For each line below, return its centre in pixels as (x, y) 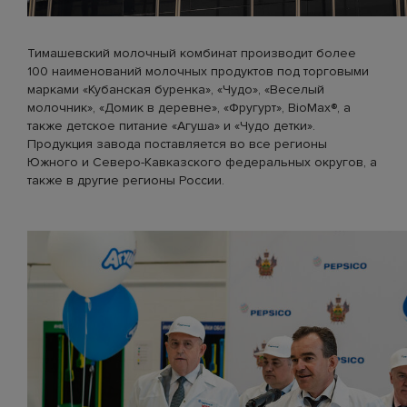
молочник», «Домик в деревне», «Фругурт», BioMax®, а (189, 108)
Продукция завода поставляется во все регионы (177, 144)
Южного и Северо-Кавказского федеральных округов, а (202, 162)
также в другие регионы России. (126, 180)
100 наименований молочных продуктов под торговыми (198, 71)
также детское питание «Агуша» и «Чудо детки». (171, 126)
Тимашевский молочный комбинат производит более (192, 53)
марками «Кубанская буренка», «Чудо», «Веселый (176, 89)
